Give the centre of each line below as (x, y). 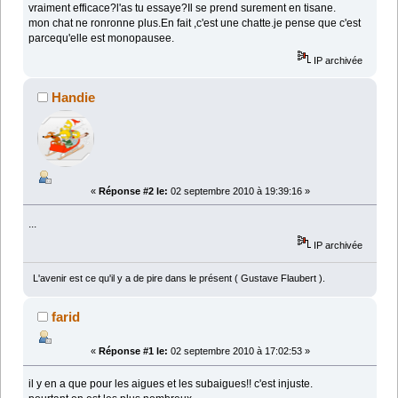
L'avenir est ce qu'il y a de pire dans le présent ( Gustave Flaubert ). (179, 279)
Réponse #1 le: (133, 351)
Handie (74, 97)
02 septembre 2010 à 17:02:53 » (239, 351)
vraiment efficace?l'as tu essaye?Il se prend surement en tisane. (183, 8)
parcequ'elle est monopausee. (102, 39)
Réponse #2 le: (133, 191)
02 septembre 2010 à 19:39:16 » (239, 191)
